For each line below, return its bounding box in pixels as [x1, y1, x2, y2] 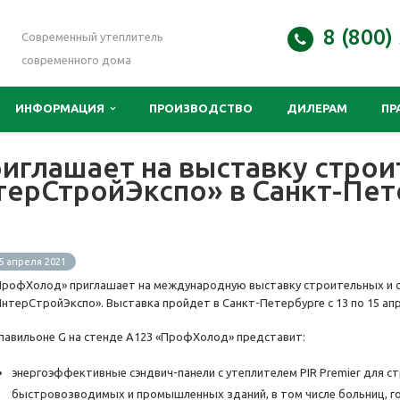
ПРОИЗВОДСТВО [149, 102, 253, 114]
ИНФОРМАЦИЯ [15, 102, 110, 114]
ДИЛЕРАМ [287, 102, 347, 114]
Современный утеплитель [21, 30, 163, 43]
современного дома [21, 54, 131, 66]
